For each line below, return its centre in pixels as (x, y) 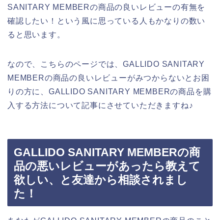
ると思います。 (36, 34)
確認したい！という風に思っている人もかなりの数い (107, 21)
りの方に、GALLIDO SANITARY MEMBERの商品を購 (110, 91)
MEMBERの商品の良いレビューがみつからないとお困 (109, 78)
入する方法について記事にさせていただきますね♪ (100, 105)
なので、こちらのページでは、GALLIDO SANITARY (106, 64)
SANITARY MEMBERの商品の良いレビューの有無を (107, 7)
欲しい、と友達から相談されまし (101, 180)
